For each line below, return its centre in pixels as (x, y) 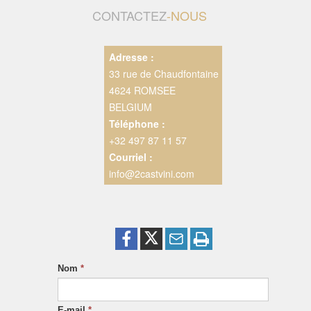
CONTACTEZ (129, 15)
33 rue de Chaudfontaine (163, 73)
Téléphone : (137, 123)
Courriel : (131, 157)
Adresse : (131, 57)
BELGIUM (130, 107)
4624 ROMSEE (142, 90)
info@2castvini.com (151, 173)
